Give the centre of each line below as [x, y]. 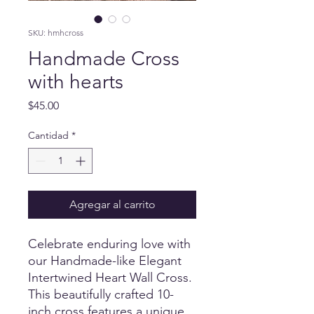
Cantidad [48, 135]
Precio [74, 105]
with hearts [76, 82]
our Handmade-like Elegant [105, 261]
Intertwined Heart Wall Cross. [110, 278]
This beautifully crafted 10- [101, 294]
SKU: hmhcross [56, 33]
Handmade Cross [104, 59]
